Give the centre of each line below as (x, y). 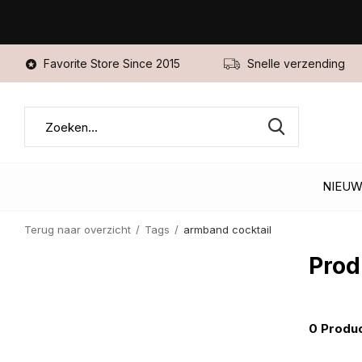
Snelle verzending (295, 63)
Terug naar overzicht (78, 229)
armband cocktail (227, 229)
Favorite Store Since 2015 (110, 63)
